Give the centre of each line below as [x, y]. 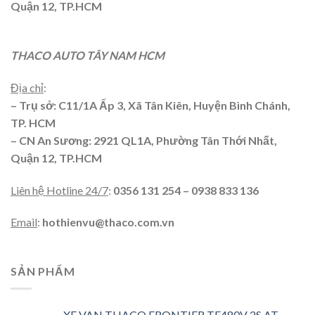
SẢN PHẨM [43, 271]
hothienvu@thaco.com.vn [108, 222]
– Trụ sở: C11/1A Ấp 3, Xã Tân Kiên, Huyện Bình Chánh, [150, 105]
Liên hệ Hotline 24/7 [59, 190]
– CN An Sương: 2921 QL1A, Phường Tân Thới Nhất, [145, 140]
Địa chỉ [27, 87]
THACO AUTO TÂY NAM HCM [88, 55]
